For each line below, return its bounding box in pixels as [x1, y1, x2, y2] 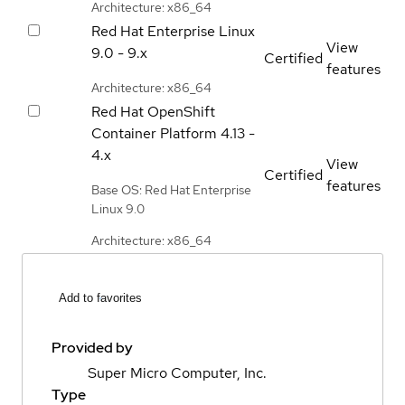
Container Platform [91, 123, 217, 143]
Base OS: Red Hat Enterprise [91, 181, 251, 198]
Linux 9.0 [91, 200, 145, 217]
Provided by [52, 338, 133, 358]
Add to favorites [59, 291, 142, 306]
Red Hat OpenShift [91, 101, 215, 121]
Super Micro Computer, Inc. [88, 363, 267, 383]
